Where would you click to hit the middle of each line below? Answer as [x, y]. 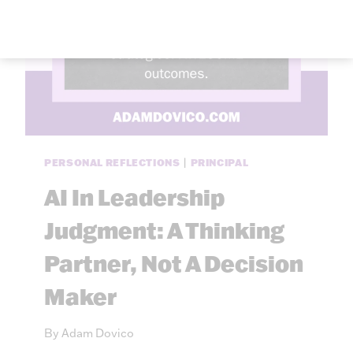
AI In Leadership [134, 197]
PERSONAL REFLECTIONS [112, 163]
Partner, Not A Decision [174, 263]
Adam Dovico [98, 333]
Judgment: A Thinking [164, 230]
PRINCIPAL [219, 163]
